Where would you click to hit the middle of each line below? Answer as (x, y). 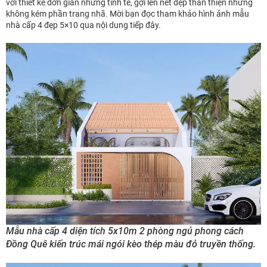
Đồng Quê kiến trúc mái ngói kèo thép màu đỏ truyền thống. (131, 244)
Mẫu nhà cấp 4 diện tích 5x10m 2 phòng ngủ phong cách (125, 231)
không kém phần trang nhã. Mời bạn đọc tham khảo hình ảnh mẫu (128, 14)
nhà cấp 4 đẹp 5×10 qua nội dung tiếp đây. (83, 25)
